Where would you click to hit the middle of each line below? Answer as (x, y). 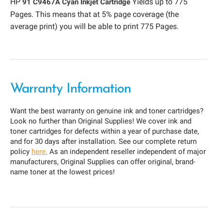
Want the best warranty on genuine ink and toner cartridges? (107, 111)
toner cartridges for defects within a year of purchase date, (105, 132)
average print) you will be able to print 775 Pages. (94, 27)
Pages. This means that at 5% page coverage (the (94, 15)
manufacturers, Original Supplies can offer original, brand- (103, 162)
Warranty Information (70, 89)
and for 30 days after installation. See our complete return (103, 142)
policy (21, 152)
